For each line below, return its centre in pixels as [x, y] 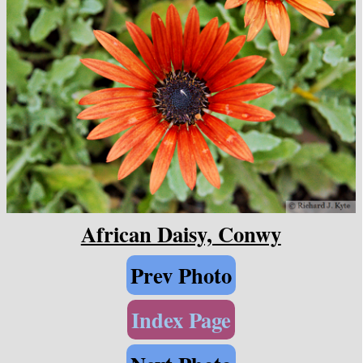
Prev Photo [181, 275]
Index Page [181, 320]
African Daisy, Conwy [181, 234]
